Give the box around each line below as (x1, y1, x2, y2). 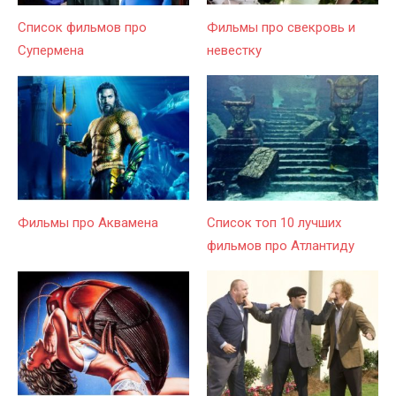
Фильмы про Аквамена (18, 215, 158, 232)
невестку (207, 42, 262, 58)
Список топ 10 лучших (207, 215, 341, 232)
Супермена (18, 42, 84, 58)
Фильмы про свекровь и (207, 19, 355, 35)
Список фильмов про (18, 19, 147, 35)
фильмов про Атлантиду (207, 238, 354, 255)
